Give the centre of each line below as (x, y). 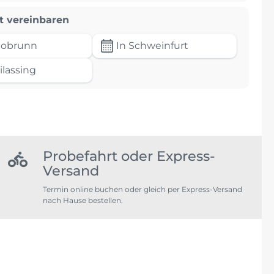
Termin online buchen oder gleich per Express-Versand (143, 189)
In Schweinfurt (151, 45)
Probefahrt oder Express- (129, 156)
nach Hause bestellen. (83, 200)
